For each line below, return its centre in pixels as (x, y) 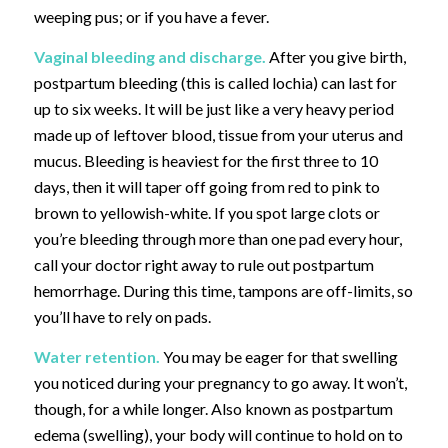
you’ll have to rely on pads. (122, 316)
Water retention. (96, 356)
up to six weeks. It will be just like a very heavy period (213, 108)
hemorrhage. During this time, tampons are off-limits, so (223, 290)
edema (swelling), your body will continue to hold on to (218, 434)
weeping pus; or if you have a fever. (151, 17)
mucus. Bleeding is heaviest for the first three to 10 (205, 160)
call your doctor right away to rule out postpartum (203, 264)
